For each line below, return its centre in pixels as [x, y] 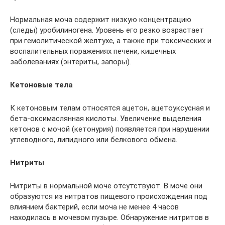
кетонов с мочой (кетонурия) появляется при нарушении [110, 129]
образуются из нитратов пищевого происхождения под [109, 196]
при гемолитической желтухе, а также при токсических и [111, 41]
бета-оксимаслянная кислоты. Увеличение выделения [106, 119]
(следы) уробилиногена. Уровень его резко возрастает [107, 30]
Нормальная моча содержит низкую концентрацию [101, 20]
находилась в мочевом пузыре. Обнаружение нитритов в [109, 217]
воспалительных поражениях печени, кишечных [93, 51]
